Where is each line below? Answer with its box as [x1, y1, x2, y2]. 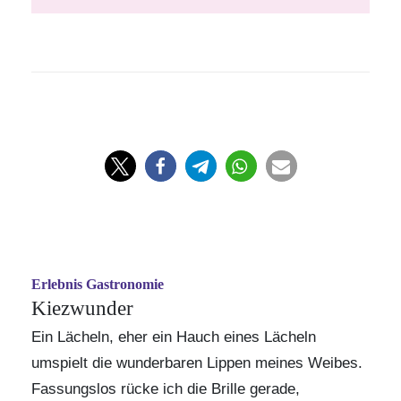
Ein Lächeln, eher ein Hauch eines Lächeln [31, 328, 316, 346]
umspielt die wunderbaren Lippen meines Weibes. [31, 354, 363, 371]
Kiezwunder [31, 297, 133, 320]
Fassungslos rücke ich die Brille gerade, [31, 380, 300, 397]
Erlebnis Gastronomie [31, 277, 164, 292]
